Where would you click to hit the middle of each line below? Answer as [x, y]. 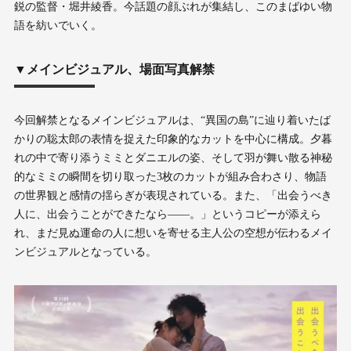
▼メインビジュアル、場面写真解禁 [114, 70]
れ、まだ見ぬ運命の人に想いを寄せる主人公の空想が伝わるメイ [173, 233]
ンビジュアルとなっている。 [85, 252]
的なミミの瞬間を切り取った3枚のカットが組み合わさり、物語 [170, 177]
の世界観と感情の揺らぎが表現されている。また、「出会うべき [173, 196]
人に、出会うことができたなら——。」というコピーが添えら [167, 215]
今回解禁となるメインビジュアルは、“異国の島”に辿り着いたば [172, 121]
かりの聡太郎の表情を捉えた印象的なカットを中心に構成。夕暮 [173, 139]
